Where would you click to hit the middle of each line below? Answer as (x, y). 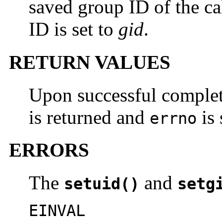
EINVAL (57, 211)
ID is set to (74, 29)
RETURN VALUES (90, 62)
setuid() (102, 184)
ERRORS (49, 150)
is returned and (89, 117)
